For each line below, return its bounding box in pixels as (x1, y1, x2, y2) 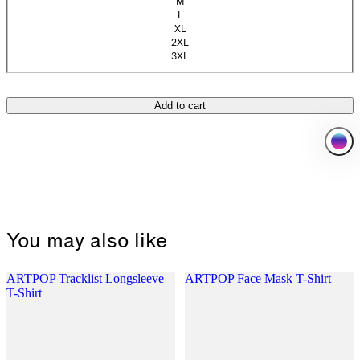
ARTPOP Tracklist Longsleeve (6, 271, 164, 285)
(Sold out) (179, 55, 223, 68)
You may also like (6, 227, 167, 256)
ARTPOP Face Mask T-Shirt (185, 271, 331, 285)
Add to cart (154, 99, 206, 112)
